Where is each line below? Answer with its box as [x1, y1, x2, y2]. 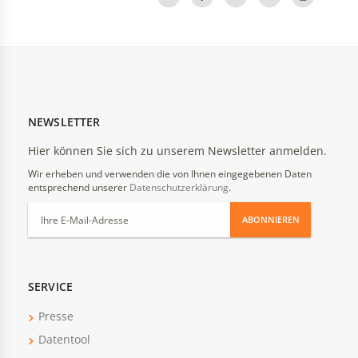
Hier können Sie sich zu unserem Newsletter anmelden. [28, 143, 327, 159]
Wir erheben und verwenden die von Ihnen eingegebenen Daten [28, 168, 312, 181]
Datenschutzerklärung [129, 181, 229, 194]
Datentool [38, 332, 90, 348]
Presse [38, 308, 74, 324]
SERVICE [28, 279, 74, 295]
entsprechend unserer [28, 181, 129, 194]
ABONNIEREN [242, 213, 300, 226]
